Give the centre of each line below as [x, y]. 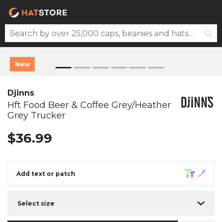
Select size [36, 203]
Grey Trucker [36, 116]
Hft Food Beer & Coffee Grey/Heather [89, 105]
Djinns [21, 93]
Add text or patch [46, 173]
